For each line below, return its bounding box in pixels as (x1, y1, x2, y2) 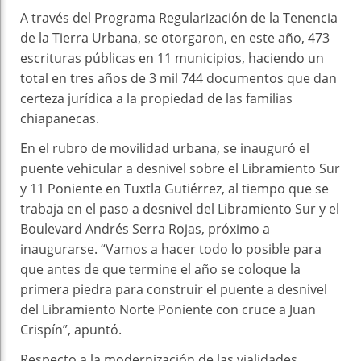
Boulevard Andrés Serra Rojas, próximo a (20, 219, 270, 238)
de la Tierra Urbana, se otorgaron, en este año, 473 (20, 28, 330, 47)
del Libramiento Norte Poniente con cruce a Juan (20, 300, 316, 318)
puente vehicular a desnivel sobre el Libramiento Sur (20, 159, 340, 177)
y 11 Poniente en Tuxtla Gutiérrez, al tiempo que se (20, 179, 329, 197)
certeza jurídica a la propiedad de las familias (20, 89, 293, 107)
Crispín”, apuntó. (20, 320, 122, 338)
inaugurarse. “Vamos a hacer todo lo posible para (20, 239, 322, 258)
